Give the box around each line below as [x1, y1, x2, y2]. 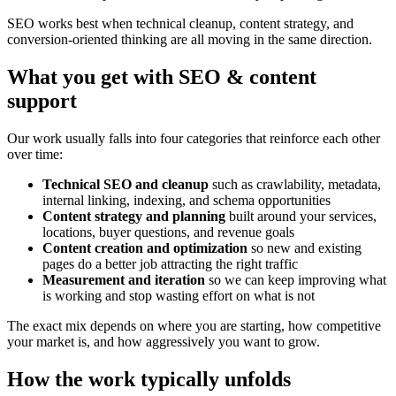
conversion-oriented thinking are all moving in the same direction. [7, 31, 372, 47]
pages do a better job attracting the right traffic [42, 255, 298, 271]
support [7, 88, 77, 112]
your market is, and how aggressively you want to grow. [7, 333, 320, 349]
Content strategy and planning [42, 208, 225, 224]
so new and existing [247, 240, 362, 255]
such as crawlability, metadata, [209, 176, 381, 192]
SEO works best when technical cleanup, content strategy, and [7, 15, 354, 31]
